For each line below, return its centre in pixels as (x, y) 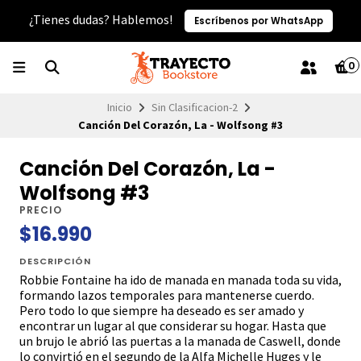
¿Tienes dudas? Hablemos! (102, 19)
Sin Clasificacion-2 (194, 107)
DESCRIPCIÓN (55, 261)
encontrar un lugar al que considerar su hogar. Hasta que (173, 326)
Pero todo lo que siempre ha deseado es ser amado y (162, 311)
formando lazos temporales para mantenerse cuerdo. (167, 295)
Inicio (119, 107)
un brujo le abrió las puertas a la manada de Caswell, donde (180, 341)
